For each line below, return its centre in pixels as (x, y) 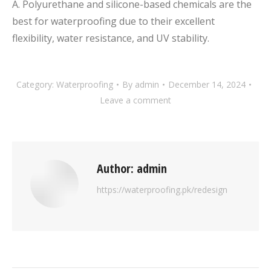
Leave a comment (135, 100)
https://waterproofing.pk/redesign (162, 189)
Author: (115, 168)
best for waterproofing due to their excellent (113, 21)
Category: (36, 84)
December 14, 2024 (207, 84)
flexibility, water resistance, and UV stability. (111, 38)
